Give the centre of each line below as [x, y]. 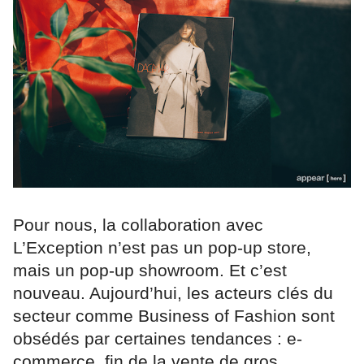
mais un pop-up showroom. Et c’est [150, 270]
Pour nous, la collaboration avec [138, 224]
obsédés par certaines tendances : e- [158, 338]
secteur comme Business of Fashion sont [174, 315]
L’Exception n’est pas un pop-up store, [162, 247]
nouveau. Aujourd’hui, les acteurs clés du [173, 292]
